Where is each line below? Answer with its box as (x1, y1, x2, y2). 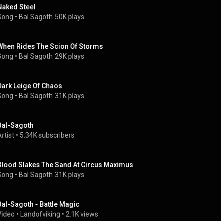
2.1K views (66, 210, 98, 218)
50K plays (55, 13, 84, 21)
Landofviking (20, 210, 60, 218)
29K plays (55, 52, 84, 60)
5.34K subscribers (20, 131, 74, 139)
